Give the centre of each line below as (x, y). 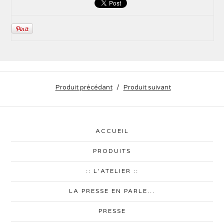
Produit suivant (147, 87)
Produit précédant (84, 87)
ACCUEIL (112, 131)
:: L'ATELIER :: (112, 171)
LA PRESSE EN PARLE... (112, 191)
